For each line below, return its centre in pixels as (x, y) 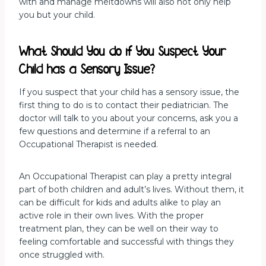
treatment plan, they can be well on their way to (119, 228)
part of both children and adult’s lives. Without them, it (132, 189)
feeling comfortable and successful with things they (126, 241)
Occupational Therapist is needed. (88, 144)
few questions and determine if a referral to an (115, 131)
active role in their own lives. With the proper (111, 215)
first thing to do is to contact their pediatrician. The (124, 105)
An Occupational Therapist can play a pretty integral (125, 176)
